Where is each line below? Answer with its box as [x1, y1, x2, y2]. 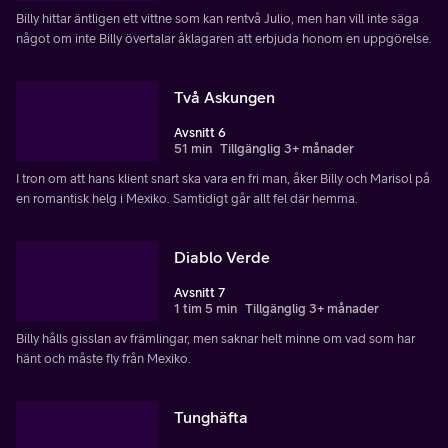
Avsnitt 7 [174, 285, 225, 301]
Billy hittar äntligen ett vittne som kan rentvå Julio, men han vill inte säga [16, 11, 419, 27]
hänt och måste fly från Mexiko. [16, 351, 191, 367]
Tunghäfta [174, 408, 248, 427]
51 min [174, 141, 212, 157]
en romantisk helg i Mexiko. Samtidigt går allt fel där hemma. [16, 191, 358, 207]
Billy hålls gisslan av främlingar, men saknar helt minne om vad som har [16, 331, 415, 347]
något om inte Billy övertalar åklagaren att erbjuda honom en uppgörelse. [16, 31, 432, 47]
